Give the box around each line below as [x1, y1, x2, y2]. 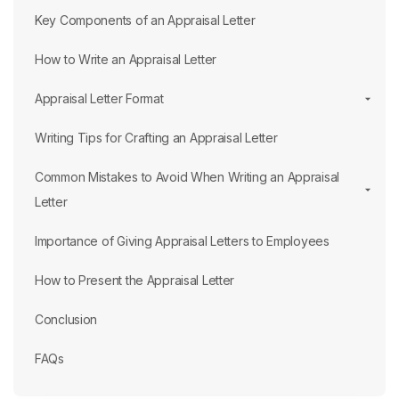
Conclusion [35, 312, 98, 327]
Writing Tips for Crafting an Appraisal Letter [35, 130, 278, 145]
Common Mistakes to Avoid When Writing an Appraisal [35, 169, 340, 184]
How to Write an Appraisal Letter [35, 52, 217, 67]
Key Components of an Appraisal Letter [35, 12, 256, 28]
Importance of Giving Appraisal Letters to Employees [35, 233, 330, 248]
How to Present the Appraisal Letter [35, 273, 235, 288]
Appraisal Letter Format [35, 91, 164, 106]
